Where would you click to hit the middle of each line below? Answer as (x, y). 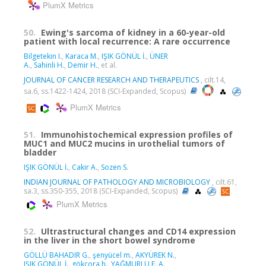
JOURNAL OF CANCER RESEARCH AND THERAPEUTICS (111, 80)
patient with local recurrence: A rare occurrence (127, 41)
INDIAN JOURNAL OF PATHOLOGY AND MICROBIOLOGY (117, 182)
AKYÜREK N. (155, 255)
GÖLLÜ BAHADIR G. (56, 255)
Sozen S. (115, 167)
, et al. (107, 65)
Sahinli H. (49, 65)
